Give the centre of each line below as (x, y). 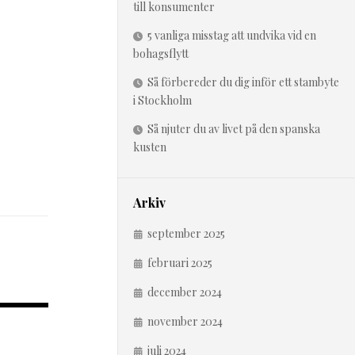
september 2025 (186, 233)
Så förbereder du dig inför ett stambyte (243, 82)
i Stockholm (162, 100)
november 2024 (185, 321)
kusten (150, 147)
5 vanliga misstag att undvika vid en (232, 35)
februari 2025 (180, 263)
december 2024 (185, 292)
